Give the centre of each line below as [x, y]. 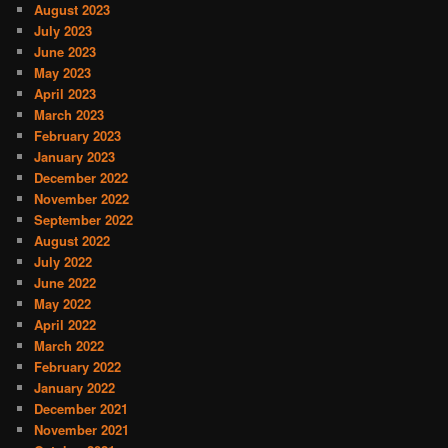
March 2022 [69, 346]
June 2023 [65, 52]
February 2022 [78, 367]
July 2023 [63, 31]
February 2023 [78, 136]
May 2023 [63, 73]
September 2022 [84, 220]
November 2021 [82, 430]
